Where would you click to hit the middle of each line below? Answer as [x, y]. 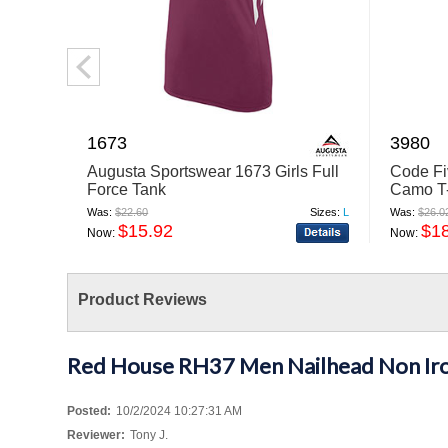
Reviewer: [96, 434]
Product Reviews [143, 299]
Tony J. [149, 434]
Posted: [89, 410]
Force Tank [127, 189]
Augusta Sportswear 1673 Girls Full [213, 171]
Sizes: [325, 211]
